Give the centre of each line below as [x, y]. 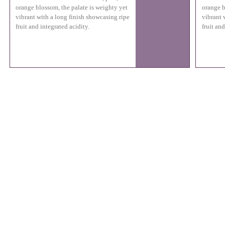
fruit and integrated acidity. [53, 26]
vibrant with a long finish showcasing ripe [73, 17]
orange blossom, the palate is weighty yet [72, 7]
